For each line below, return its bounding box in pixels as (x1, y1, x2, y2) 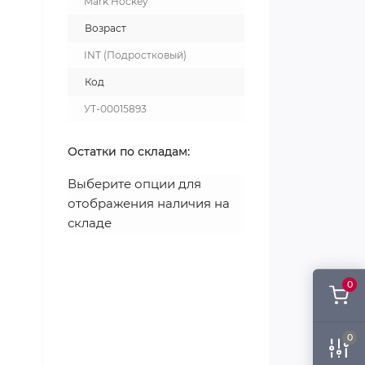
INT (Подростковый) (84, 49, 187, 61)
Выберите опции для (68, 176, 201, 191)
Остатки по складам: (68, 144, 190, 159)
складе (68, 215, 112, 231)
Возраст (85, 22, 126, 34)
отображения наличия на (68, 196, 230, 211)
